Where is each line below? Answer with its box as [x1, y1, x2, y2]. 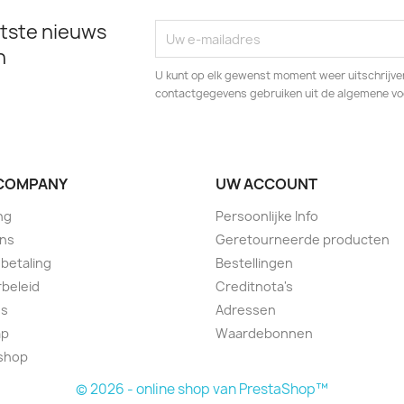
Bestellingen [216, 254, 293, 272]
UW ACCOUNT [216, 174, 317, 195]
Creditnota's [216, 278, 293, 296]
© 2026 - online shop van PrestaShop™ [76, 380, 328, 399]
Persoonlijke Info [216, 207, 318, 225]
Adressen [216, 301, 276, 319]
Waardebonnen [216, 325, 313, 343]
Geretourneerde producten [216, 231, 390, 249]
